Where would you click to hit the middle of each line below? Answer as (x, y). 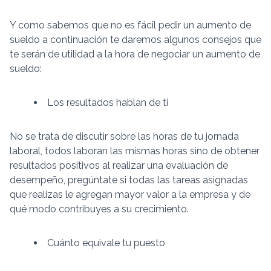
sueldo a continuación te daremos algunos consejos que (135, 40)
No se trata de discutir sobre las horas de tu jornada (124, 137)
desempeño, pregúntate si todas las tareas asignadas (129, 180)
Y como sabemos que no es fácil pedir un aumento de (130, 25)
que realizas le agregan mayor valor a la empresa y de (130, 195)
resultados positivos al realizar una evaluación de (119, 166)
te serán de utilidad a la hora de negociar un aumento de (135, 54)
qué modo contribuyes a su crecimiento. (99, 209)
